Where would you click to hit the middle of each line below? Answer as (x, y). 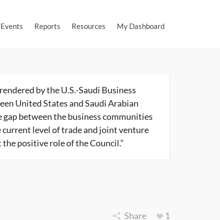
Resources (89, 26)
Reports (47, 26)
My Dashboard (141, 26)
